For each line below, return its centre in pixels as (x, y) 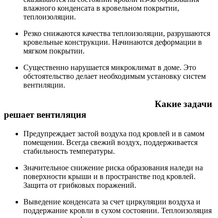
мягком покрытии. (54, 51)
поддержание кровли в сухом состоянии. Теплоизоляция (118, 210)
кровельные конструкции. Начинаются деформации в (113, 42)
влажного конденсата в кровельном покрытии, (101, 8)
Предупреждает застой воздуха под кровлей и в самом (114, 133)
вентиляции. (44, 85)
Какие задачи (108, 104)
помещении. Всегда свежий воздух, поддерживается (110, 142)
